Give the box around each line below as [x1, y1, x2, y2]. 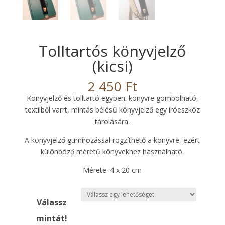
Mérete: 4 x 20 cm [83, 165, 142, 175]
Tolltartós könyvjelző [39, 41, 186, 62]
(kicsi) [92, 56, 133, 77]
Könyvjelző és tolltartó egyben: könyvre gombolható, [26, 93, 198, 103]
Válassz [36, 197, 67, 208]
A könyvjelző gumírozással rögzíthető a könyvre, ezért [25, 135, 200, 145]
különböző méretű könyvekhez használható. [41, 147, 184, 157]
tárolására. [95, 117, 130, 127]
